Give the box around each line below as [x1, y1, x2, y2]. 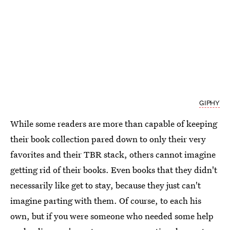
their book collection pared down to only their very [10, 133, 206, 145]
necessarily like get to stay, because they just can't [10, 179, 201, 191]
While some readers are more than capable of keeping [10, 118, 217, 130]
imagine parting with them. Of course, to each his [10, 195, 201, 207]
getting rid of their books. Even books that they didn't [10, 164, 217, 176]
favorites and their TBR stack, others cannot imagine [10, 148, 216, 161]
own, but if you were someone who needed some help [10, 210, 214, 222]
